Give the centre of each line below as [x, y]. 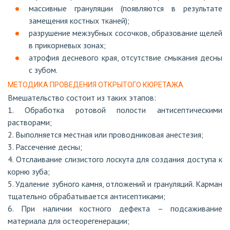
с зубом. [43, 70]
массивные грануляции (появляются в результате [126, 8]
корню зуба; [29, 171]
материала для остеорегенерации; [69, 221]
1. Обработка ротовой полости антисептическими [115, 110]
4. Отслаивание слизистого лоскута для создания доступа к [115, 159]
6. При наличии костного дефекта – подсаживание [115, 208]
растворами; [30, 122]
